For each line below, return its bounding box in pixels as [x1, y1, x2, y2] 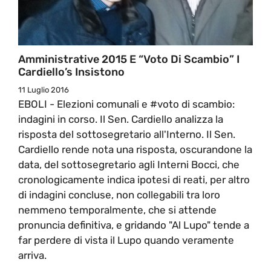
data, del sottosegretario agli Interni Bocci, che [18, 158, 240, 171]
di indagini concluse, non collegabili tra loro [18, 188, 220, 201]
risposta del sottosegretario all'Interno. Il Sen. [18, 128, 235, 140]
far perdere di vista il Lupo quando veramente [18, 233, 234, 246]
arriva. [18, 249, 47, 261]
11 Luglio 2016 [18, 85, 69, 94]
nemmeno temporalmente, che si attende [18, 203, 217, 216]
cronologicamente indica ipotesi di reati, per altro [18, 173, 250, 186]
